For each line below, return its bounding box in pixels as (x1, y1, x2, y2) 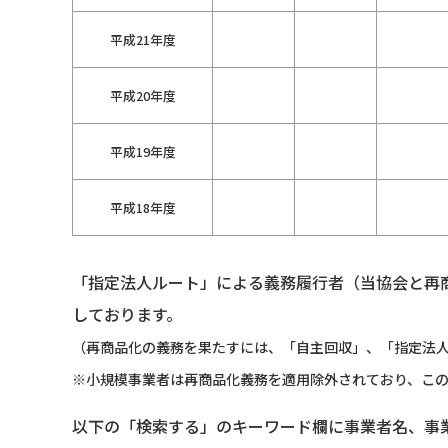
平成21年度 (109, 30, 176, 50)
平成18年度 (109, 198, 176, 218)
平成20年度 (109, 86, 176, 106)
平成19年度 (109, 142, 176, 162)
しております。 (72, 302, 182, 327)
